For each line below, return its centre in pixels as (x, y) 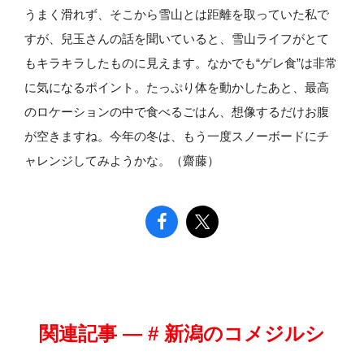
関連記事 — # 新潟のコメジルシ (182, 334)
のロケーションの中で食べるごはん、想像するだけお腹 (177, 112)
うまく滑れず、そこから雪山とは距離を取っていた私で (177, 15)
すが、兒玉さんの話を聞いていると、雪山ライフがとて (177, 39)
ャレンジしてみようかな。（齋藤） (122, 161)
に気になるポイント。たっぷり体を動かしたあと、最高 (177, 88)
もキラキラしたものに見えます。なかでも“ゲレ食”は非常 (181, 63)
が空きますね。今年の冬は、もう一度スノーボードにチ (177, 136)
